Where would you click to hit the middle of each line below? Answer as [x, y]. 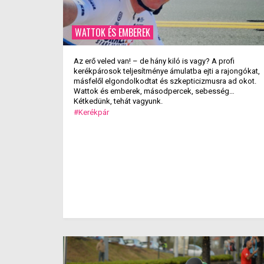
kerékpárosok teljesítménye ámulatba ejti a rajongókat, [167, 71]
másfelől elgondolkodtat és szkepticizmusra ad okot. [165, 81]
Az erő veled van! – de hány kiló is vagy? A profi [154, 61]
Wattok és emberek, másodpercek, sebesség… [154, 91]
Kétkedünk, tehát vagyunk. [119, 101]
